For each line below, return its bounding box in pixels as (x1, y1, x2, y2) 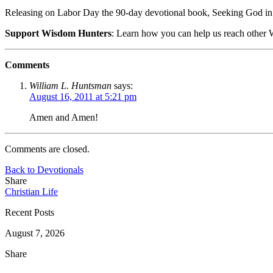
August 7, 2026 (5, 227, 65, 238)
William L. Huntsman (29, 80, 112, 91)
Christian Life (5, 186, 58, 197)
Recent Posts (5, 207, 54, 218)
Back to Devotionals (5, 164, 83, 175)
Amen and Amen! (29, 112, 98, 122)
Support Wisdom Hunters (5, 27, 112, 38)
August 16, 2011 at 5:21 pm (29, 91, 136, 102)
